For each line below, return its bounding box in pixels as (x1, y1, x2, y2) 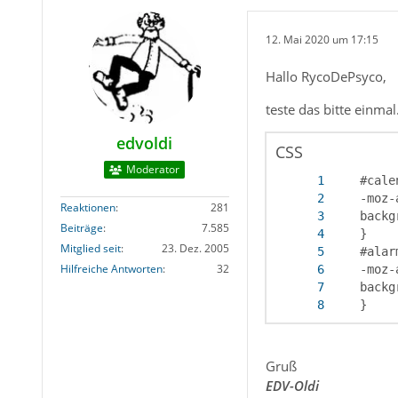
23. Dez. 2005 (161, 241, 229, 257)
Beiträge (60, 220, 103, 236)
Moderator (126, 162, 180, 178)
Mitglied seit (60, 241, 121, 257)
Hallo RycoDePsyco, (265, 68, 386, 86)
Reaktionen (60, 200, 115, 216)
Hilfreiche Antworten (60, 261, 163, 277)
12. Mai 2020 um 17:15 (265, 31, 378, 47)
